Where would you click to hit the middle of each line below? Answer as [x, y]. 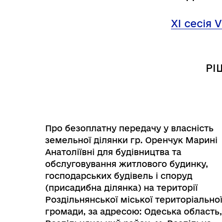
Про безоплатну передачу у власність [129, 128]
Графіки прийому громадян [123, 181]
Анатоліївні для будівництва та [113, 152]
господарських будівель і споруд [119, 176]
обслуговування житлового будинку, [127, 164]
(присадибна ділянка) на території [121, 188]
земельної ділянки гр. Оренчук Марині [131, 140]
